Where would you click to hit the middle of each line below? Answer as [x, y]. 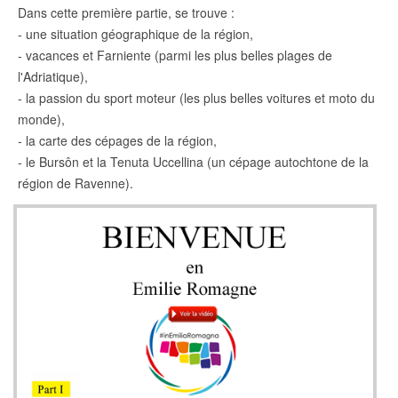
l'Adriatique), [53, 77]
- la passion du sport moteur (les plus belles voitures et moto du [196, 98]
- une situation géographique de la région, [135, 34]
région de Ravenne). [76, 183]
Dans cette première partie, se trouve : [126, 13]
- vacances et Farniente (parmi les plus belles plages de [175, 56]
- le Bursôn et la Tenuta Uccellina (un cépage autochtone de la [193, 162]
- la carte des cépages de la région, [117, 141]
